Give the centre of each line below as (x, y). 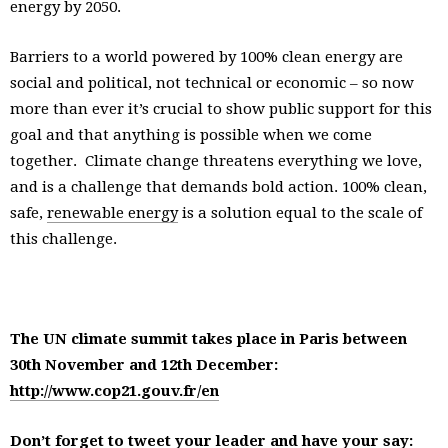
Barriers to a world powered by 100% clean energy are (206, 57)
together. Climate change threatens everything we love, (216, 161)
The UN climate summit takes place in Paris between (208, 339)
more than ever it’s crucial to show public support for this (221, 109)
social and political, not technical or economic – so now (212, 83)
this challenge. (63, 239)
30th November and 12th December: (146, 365)
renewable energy (112, 213)
